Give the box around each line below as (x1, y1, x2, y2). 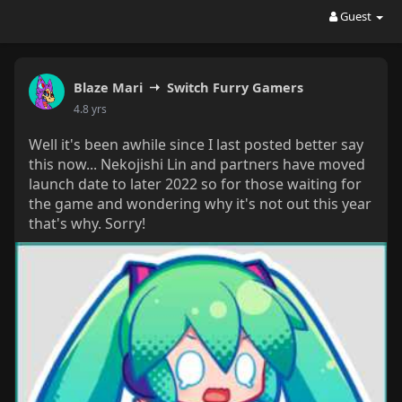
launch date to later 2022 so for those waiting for (28, 174, 362, 194)
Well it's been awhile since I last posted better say (28, 135, 363, 154)
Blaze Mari (73, 78, 143, 96)
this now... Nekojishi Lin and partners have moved (28, 154, 365, 174)
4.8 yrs (73, 100, 107, 117)
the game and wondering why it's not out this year (28, 194, 371, 214)
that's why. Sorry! (28, 214, 145, 233)
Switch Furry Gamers (166, 78, 303, 96)
